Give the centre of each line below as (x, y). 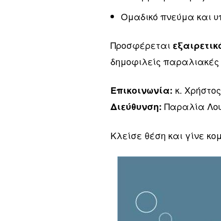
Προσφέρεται (142, 45)
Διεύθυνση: (136, 107)
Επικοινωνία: (142, 91)
